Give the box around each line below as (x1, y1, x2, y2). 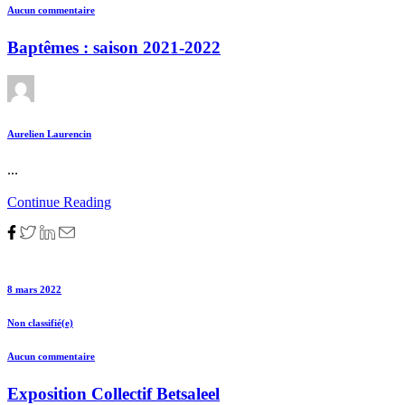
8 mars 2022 (7, 283, 61, 295)
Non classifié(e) (7, 316, 73, 328)
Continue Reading (7, 194, 111, 210)
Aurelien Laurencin (7, 128, 91, 140)
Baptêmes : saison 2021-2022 (7, 38, 221, 58)
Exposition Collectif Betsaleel (7, 383, 220, 403)
